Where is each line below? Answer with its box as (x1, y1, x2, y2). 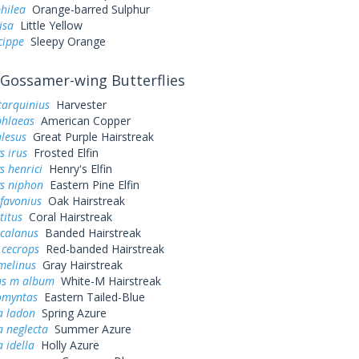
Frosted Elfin (26, 145, 99, 160)
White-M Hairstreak (54, 273, 161, 288)
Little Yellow (13, 18, 83, 33)
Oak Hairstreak (41, 193, 125, 208)
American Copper (34, 113, 131, 128)
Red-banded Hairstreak (38, 241, 164, 256)
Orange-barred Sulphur (25, 2, 150, 17)
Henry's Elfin (42, 161, 112, 176)
